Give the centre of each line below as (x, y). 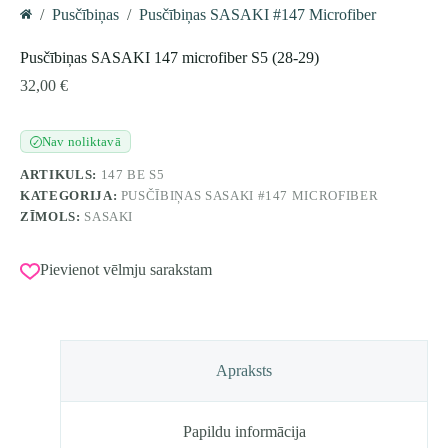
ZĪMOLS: (52, 217)
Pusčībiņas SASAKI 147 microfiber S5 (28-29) (169, 58)
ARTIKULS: (60, 175)
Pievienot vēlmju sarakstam (126, 270)
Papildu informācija (244, 431)
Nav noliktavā (81, 142)
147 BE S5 (132, 175)
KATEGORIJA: (70, 196)
